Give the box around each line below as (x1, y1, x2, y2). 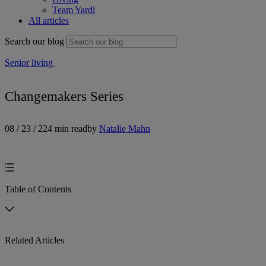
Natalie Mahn (99, 123, 150, 134)
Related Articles (5, 235, 64, 246)
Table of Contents (5, 184, 71, 195)
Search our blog (5, 36, 64, 47)
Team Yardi (52, 5, 95, 15)
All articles (28, 15, 69, 26)
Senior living (5, 58, 55, 68)
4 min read (47, 123, 87, 134)
